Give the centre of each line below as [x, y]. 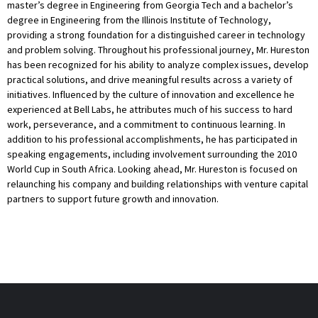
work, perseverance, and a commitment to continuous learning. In [146, 124]
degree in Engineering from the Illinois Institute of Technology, [139, 20]
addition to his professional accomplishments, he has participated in [152, 139]
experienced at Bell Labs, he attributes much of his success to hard [150, 109]
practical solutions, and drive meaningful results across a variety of [150, 79]
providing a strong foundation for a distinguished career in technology [156, 34]
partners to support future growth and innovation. [113, 198]
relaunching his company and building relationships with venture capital [158, 183]
